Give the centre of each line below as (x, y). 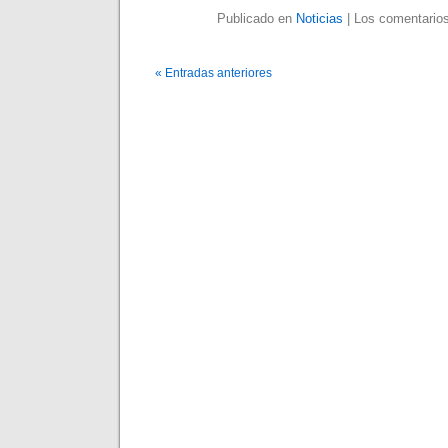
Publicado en (256, 18)
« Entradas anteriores (213, 73)
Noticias (319, 18)
